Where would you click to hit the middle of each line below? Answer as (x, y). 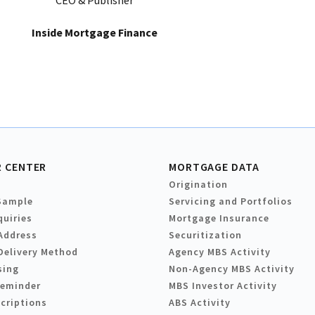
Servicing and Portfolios (231, 201)
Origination (198, 185)
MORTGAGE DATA (214, 167)
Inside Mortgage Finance (94, 33)
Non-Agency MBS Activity (232, 269)
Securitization (205, 235)
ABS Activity (200, 303)
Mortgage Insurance (219, 218)
